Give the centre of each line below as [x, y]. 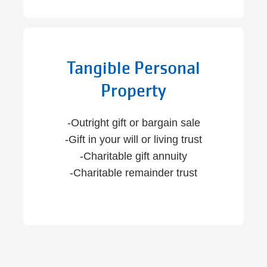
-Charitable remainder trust [133, 173]
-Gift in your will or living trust [133, 139]
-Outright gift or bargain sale [133, 123]
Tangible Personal [133, 68]
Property [133, 91]
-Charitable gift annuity [133, 156]
